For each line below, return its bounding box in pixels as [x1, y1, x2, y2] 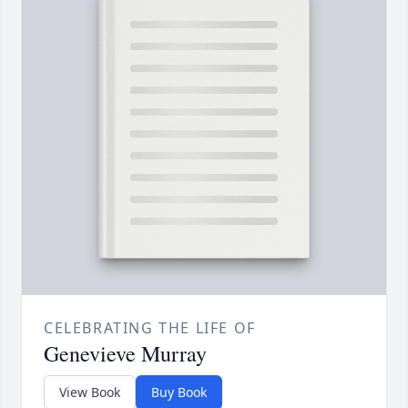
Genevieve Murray [44, 339, 207, 369]
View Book [59, 383, 120, 402]
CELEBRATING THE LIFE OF [44, 318, 256, 339]
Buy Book [151, 383, 207, 402]
